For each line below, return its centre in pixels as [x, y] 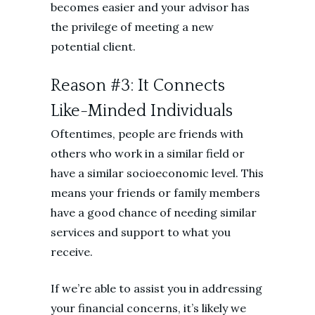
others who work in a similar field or [148, 153]
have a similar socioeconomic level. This [157, 173]
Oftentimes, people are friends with [147, 134]
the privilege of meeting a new [132, 27]
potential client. [93, 46]
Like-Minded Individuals [142, 111]
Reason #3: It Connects [138, 86]
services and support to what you [141, 232]
